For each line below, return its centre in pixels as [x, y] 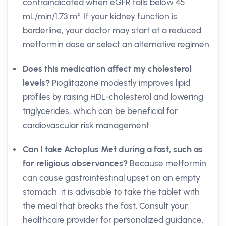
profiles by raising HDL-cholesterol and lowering [113, 97]
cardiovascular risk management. [87, 125]
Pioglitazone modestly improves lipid [120, 83]
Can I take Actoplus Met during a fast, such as [113, 149]
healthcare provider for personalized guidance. [113, 220]
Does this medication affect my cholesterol [107, 69]
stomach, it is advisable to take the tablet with [111, 192]
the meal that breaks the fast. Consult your [105, 206]
